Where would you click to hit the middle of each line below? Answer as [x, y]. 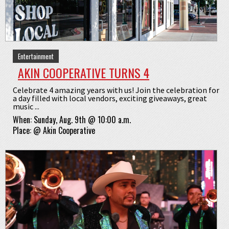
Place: [23, 131]
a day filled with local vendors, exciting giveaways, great [110, 98]
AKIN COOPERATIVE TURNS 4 [84, 73]
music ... [26, 107]
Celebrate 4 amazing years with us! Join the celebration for [116, 90]
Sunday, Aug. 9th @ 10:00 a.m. [82, 120]
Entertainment [36, 56]
